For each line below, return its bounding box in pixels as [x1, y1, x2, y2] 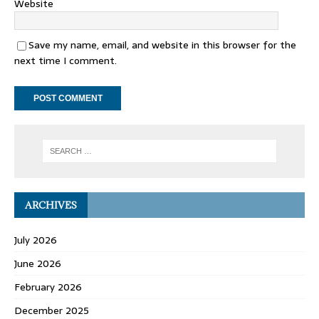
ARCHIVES [25, 198, 77, 211]
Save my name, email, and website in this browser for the [28, 37, 296, 53]
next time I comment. [14, 53, 117, 69]
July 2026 [14, 231, 57, 248]
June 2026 [14, 255, 61, 271]
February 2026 [14, 278, 82, 295]
